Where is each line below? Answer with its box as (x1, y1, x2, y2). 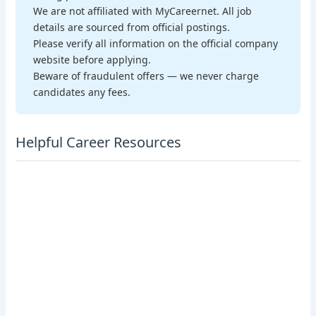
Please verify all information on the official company (33, 36, 279, 50)
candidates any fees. (33, 85, 131, 99)
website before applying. (33, 52, 152, 66)
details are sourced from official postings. (33, 20, 231, 34)
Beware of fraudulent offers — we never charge (33, 68, 260, 83)
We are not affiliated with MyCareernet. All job (33, 4, 253, 18)
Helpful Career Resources (16, 133, 182, 152)
